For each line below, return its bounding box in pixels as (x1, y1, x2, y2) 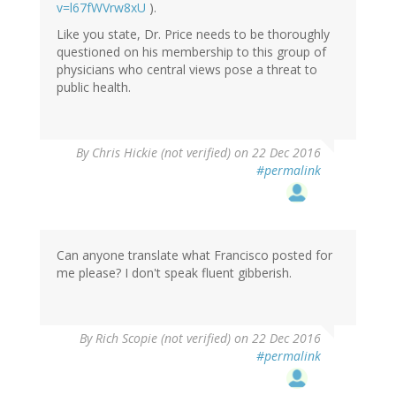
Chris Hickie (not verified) (92, 144, 231, 162)
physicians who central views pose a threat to (57, 61, 317, 79)
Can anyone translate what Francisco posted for (57, 247, 332, 264)
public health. (57, 79, 131, 96)
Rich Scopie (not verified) (95, 330, 231, 347)
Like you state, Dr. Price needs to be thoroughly (57, 26, 330, 43)
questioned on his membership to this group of (57, 43, 326, 61)
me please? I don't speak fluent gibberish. (57, 264, 292, 282)
